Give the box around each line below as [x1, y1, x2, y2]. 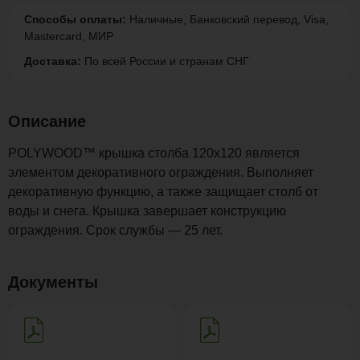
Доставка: [24, 55, 81, 67]
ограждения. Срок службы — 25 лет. [8, 223, 223, 237]
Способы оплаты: [24, 13, 126, 26]
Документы [8, 273, 98, 291]
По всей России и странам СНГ [81, 55, 249, 67]
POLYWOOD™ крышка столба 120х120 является [8, 146, 300, 160]
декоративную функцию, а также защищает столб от [8, 185, 318, 198]
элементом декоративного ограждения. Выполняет [8, 166, 313, 179]
